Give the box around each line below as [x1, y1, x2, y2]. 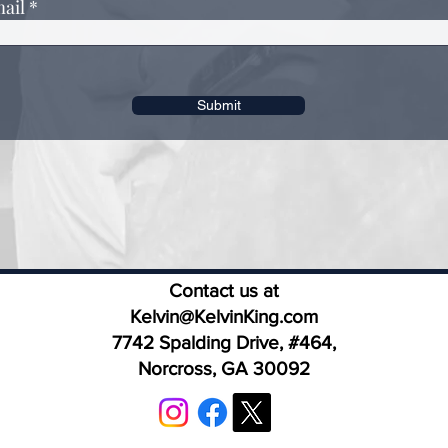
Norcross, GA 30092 [137, 358, 310, 379]
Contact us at [168, 280, 279, 301]
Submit [196, 97, 241, 113]
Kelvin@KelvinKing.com [129, 306, 318, 327]
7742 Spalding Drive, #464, [111, 332, 336, 353]
